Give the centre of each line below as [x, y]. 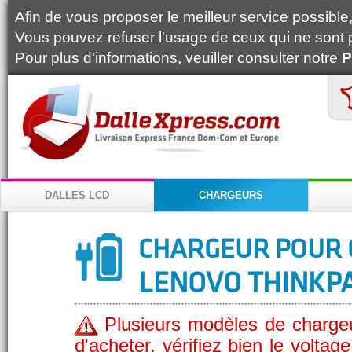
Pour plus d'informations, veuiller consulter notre [178, 58]
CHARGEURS [231, 195]
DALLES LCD [77, 195]
